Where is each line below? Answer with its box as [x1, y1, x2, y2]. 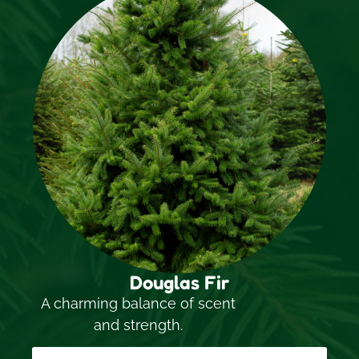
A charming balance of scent [41, 294, 236, 312]
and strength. [94, 316, 184, 333]
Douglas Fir [130, 270, 229, 294]
